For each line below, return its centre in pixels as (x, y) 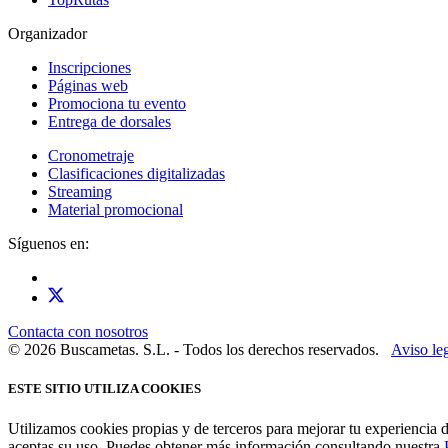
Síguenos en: (48, 244)
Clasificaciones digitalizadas (136, 174)
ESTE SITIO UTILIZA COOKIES (104, 389)
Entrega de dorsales (109, 122)
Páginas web (88, 86)
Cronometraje (91, 156)
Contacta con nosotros (78, 332)
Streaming (80, 192)
